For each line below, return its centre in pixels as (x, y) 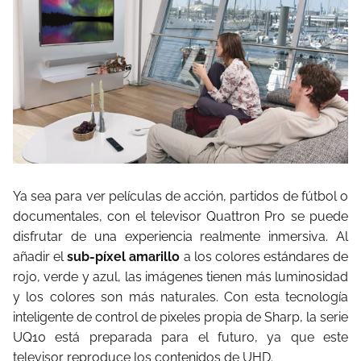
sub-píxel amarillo (124, 256)
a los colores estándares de (264, 256)
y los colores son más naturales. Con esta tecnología (180, 297)
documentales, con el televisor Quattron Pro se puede (180, 216)
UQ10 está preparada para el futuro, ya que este (180, 337)
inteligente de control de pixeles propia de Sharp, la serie (180, 317)
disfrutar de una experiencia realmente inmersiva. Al (180, 236)
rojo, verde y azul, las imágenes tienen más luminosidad (180, 276)
